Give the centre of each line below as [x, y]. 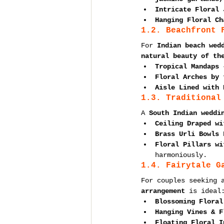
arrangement [163, 191]
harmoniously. [181, 155]
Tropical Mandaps [187, 66]
